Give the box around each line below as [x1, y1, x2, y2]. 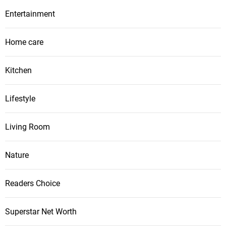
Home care [5, 37, 43, 47]
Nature [5, 150, 29, 160]
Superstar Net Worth [5, 207, 77, 217]
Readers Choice [5, 179, 60, 189]
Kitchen [5, 66, 32, 76]
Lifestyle [5, 94, 35, 104]
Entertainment [5, 9, 55, 19]
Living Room [5, 122, 50, 132]
